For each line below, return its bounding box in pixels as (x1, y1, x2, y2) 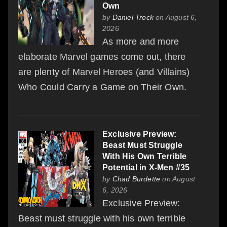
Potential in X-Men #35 (102, 163, 190, 172)
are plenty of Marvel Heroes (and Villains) (18, 66, 190, 77)
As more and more (102, 36, 179, 47)
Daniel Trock (112, 13, 154, 21)
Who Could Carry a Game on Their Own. (18, 82, 187, 92)
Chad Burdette (112, 174, 161, 183)
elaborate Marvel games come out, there (18, 51, 186, 62)
